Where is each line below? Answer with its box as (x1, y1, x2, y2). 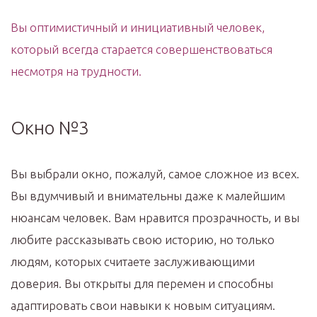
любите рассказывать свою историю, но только (11, 232, 275, 246)
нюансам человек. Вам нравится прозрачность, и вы (11, 210, 299, 224)
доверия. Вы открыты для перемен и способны (11, 276, 273, 290)
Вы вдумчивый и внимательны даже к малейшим (11, 188, 285, 202)
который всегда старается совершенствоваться (11, 42, 272, 56)
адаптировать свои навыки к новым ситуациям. (11, 298, 275, 312)
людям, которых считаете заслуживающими (11, 254, 255, 268)
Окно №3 (11, 117, 89, 138)
